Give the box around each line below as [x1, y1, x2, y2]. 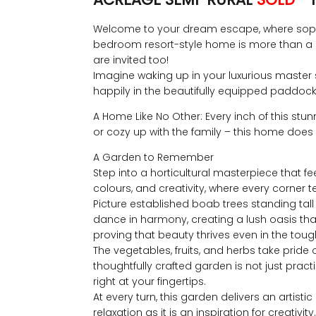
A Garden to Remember [93, 150, 214, 165]
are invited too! [93, 53, 169, 68]
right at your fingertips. [93, 274, 206, 289]
